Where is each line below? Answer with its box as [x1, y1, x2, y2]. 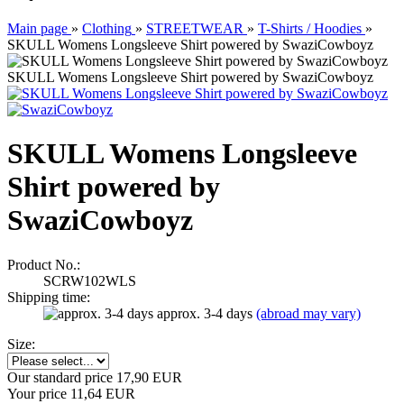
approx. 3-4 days [157, 305, 256, 321]
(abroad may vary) [256, 305, 361, 321]
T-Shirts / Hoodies [258, 21, 362, 36]
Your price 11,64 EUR [7, 385, 135, 401]
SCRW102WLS [43, 272, 136, 289]
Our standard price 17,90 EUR [7, 369, 182, 385]
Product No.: [7, 256, 80, 272]
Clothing [82, 21, 132, 36]
